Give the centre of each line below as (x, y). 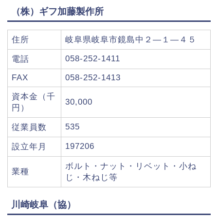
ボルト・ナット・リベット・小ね (131, 166)
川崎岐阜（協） (44, 205)
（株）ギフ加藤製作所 (57, 12)
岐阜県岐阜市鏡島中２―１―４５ (131, 40)
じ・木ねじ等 (91, 178)
